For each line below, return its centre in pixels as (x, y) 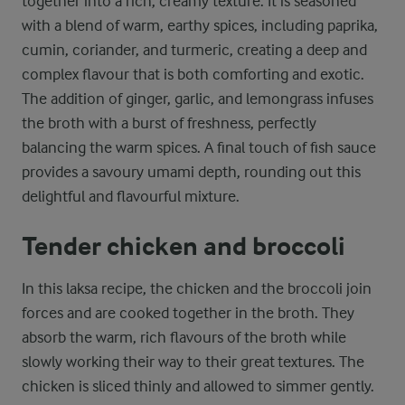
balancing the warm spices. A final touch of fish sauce (199, 147)
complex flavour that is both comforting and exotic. (193, 74)
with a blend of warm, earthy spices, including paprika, (200, 25)
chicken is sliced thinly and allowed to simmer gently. (198, 386)
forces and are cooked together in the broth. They (188, 313)
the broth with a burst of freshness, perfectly (169, 123)
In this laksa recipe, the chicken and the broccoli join (197, 288)
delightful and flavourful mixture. (131, 196)
